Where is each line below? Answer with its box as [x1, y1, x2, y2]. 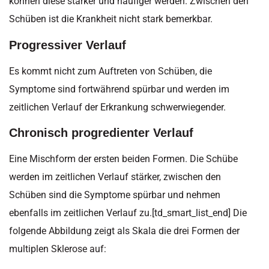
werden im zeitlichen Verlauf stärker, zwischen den [9, 171, 221, 183]
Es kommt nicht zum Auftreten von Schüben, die [9, 65, 212, 77]
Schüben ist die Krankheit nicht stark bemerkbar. [9, 13, 213, 25]
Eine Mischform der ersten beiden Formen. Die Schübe [9, 153, 238, 165]
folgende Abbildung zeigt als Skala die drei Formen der [9, 225, 240, 237]
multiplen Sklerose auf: [9, 243, 106, 255]
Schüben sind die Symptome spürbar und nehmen [9, 189, 220, 201]
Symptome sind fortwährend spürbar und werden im [9, 83, 229, 95]
